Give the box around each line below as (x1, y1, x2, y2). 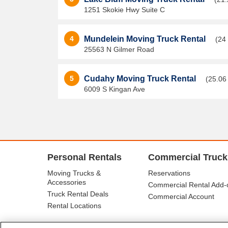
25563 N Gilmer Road (84, 45, 154, 53)
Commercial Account (148, 192, 214, 201)
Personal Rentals (47, 152, 122, 162)
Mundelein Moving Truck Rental (84, 35, 208, 43)
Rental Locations (47, 202, 101, 210)
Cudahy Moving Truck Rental (84, 74, 198, 83)
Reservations (148, 169, 190, 177)
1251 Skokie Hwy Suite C (84, 6, 165, 14)
